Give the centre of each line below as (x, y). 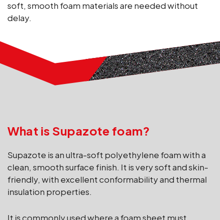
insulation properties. (50, 191)
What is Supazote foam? (79, 130)
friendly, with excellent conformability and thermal (107, 179)
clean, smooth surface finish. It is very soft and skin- (108, 167)
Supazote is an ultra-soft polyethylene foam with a (107, 154)
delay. (19, 18)
